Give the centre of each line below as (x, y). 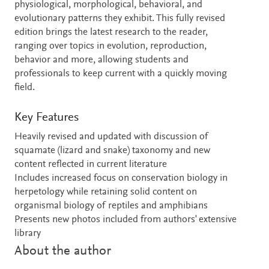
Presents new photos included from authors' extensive (125, 220)
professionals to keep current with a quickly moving (121, 74)
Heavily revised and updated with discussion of (111, 137)
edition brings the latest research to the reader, (111, 32)
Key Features (47, 118)
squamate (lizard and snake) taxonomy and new (112, 151)
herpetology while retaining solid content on (106, 192)
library (28, 234)
